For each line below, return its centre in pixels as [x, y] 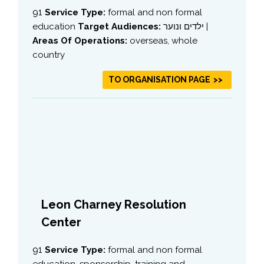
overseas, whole [164, 40]
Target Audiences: [121, 26]
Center [61, 222]
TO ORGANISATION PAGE [159, 79]
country [49, 55]
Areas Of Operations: [81, 40]
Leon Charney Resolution [114, 204]
